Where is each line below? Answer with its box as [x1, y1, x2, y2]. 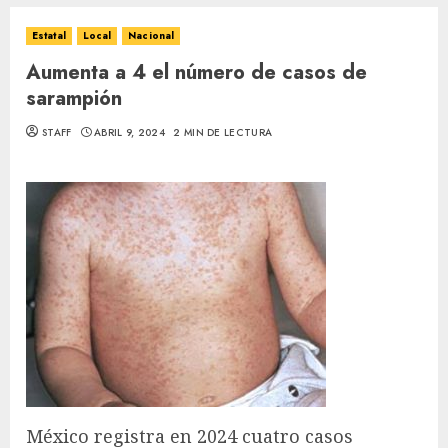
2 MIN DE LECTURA [173, 125, 273, 140]
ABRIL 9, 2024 [94, 125, 166, 140]
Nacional [128, 28, 175, 43]
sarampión [26, 84, 122, 113]
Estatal [32, 28, 66, 43]
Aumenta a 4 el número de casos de [26, 58, 367, 87]
